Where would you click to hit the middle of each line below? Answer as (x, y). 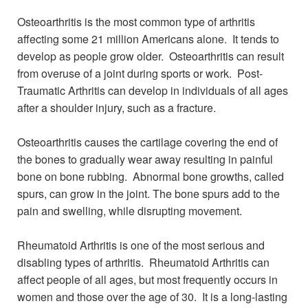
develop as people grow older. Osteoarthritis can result (151, 56)
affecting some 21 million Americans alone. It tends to (148, 39)
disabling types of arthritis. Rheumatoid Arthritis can (143, 262)
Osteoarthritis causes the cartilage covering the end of (147, 142)
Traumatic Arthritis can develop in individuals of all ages (153, 90)
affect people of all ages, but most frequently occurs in (147, 279)
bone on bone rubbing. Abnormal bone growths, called (151, 176)
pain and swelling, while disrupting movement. (130, 211)
